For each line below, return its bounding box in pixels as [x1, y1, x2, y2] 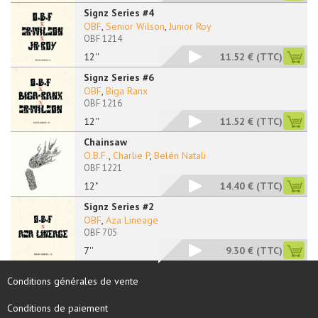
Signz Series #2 [84, 200, 154, 213]
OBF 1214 [84, 33, 122, 45]
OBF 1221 [84, 162, 122, 174]
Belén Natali [154, 149, 206, 162]
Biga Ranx [106, 84, 148, 97]
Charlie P [113, 149, 150, 162]
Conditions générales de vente [7, 275, 138, 287]
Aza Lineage [106, 214, 158, 226]
